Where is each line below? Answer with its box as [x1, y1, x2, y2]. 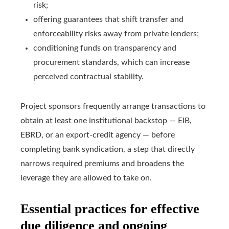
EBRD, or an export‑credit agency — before [20, 131, 175, 140]
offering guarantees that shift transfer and [33, 15, 184, 24]
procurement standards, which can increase [33, 58, 190, 67]
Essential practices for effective [20, 201, 199, 217]
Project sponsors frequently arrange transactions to [20, 102, 205, 111]
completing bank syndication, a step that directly [20, 145, 195, 154]
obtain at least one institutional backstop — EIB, [20, 117, 192, 125]
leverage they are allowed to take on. [20, 174, 152, 182]
